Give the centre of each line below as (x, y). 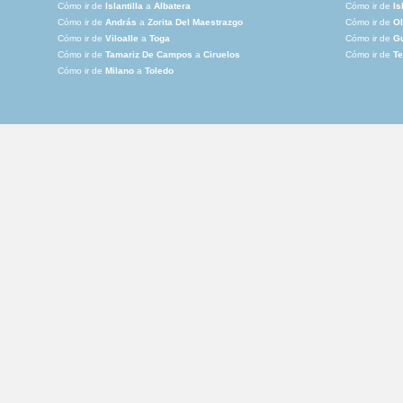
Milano (120, 71)
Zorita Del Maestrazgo (195, 22)
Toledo (159, 71)
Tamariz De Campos (149, 55)
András (121, 22)
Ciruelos (222, 55)
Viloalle (122, 39)
